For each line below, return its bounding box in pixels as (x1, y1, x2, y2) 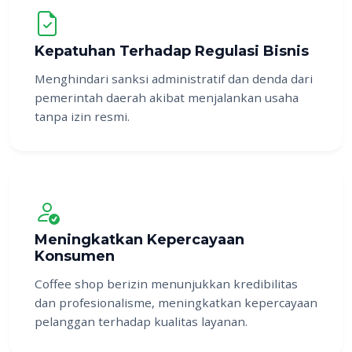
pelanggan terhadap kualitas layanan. (35, 313, 247, 330)
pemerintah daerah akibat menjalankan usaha (35, 90, 299, 106)
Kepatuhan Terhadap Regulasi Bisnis (35, 42, 309, 60)
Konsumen (35, 247, 115, 266)
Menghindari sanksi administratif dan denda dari (35, 71, 313, 87)
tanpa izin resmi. (35, 108, 130, 125)
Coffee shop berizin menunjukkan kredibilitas (35, 276, 298, 292)
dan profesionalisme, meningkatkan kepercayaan (35, 295, 317, 311)
